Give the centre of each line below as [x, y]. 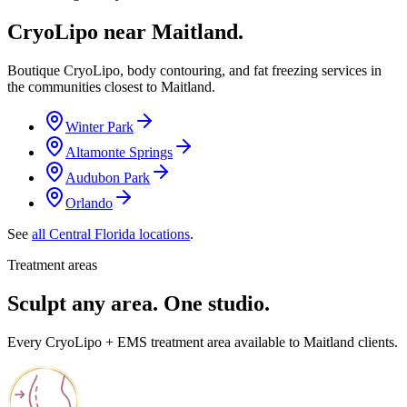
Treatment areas [52, 264]
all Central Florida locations [111, 233]
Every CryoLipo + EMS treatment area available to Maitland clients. [203, 342]
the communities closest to [84, 86]
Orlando [89, 203]
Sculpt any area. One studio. [139, 303]
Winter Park [99, 126]
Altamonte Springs [119, 152]
